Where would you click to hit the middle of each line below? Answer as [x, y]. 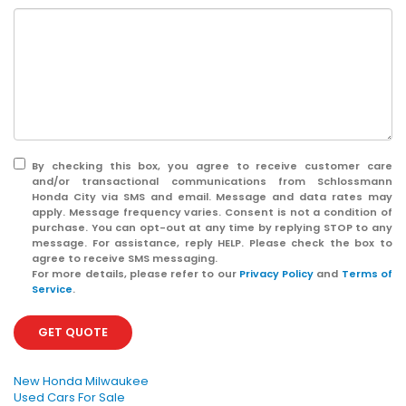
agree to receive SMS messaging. [125, 259]
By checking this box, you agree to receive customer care [212, 166]
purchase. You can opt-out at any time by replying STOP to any [212, 228]
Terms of [367, 274]
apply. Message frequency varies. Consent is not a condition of [212, 213]
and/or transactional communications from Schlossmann [212, 182]
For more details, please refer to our [135, 274]
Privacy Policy [276, 274]
